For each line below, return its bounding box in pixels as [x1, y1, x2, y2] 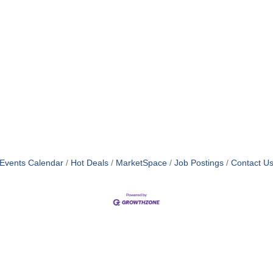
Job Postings [174, 158, 224, 168]
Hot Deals [71, 158, 108, 168]
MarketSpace [116, 158, 167, 168]
